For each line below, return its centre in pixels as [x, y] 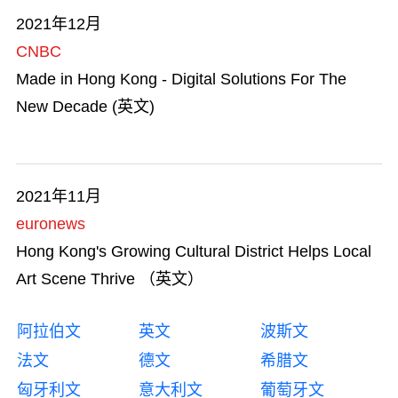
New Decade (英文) [85, 106]
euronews [51, 223]
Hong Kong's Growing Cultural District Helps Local [194, 251]
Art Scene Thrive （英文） [110, 279]
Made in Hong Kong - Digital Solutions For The [181, 79]
